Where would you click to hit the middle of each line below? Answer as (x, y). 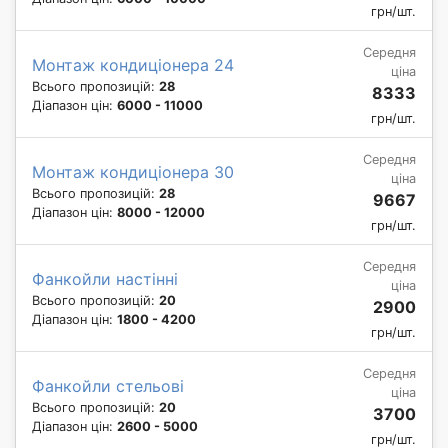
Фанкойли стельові (108, 385)
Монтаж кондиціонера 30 (133, 171)
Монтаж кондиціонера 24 (133, 64)
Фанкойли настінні (105, 278)
